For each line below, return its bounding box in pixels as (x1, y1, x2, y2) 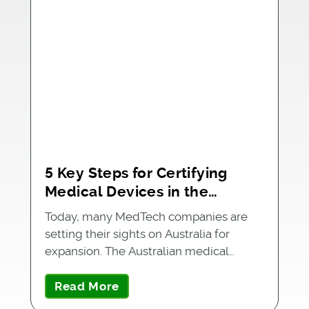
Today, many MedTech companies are (44, 209, 248, 223)
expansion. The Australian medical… (44, 243, 235, 258)
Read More (54, 279, 120, 293)
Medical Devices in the (44, 183, 209, 200)
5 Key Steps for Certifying (44, 164, 228, 181)
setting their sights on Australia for (44, 226, 230, 241)
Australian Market (44, 201, 172, 219)
